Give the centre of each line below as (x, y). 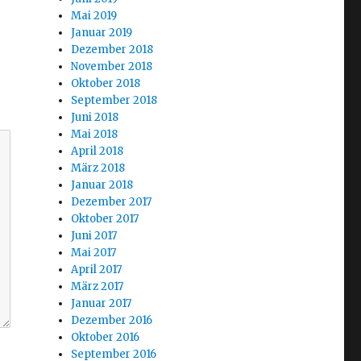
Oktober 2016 (106, 337)
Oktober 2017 (105, 219)
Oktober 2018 (106, 83)
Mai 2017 (94, 253)
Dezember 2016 (112, 320)
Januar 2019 (102, 33)
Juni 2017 (94, 236)
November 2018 (112, 66)
